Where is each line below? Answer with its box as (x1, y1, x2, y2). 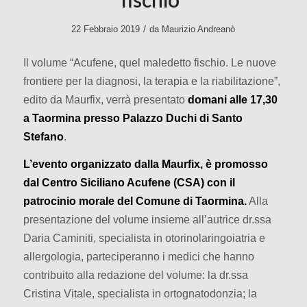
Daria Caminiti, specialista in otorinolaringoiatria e (23, 232, 265, 245)
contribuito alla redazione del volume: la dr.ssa (23, 269, 248, 282)
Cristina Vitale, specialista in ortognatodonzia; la (23, 287, 257, 300)
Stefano (23, 130, 64, 143)
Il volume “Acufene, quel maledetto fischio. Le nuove (23, 56, 276, 69)
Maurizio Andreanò (162, 24, 236, 34)
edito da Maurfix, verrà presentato (23, 93, 188, 106)
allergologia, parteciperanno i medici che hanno (23, 250, 254, 263)
